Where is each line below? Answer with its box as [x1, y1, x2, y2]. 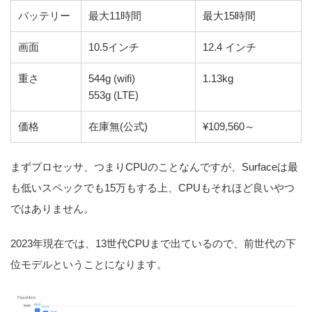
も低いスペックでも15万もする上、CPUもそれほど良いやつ [10, 181, 295, 194]
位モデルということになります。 [10, 258, 167, 270]
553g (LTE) [88, 88, 139, 101]
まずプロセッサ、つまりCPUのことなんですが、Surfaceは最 [10, 160, 298, 173]
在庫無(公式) [88, 120, 148, 132]
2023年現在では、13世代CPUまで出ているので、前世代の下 [10, 237, 296, 249]
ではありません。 [10, 202, 94, 214]
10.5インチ [88, 40, 139, 53]
